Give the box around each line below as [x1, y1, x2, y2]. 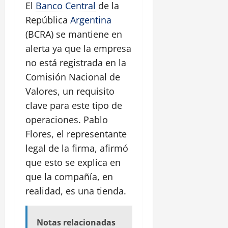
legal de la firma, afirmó [25, 142, 128, 155]
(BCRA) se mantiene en [25, 28, 122, 41]
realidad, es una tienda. [25, 185, 126, 197]
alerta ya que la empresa [25, 42, 131, 55]
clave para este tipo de [25, 99, 122, 112]
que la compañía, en [25, 170, 113, 183]
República [25, 14, 70, 26]
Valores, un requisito [25, 85, 115, 98]
